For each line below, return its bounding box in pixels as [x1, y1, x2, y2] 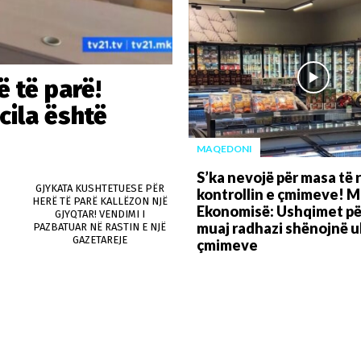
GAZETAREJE [72, 233, 127, 246]
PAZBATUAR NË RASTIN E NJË [33, 220, 167, 233]
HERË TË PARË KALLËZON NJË [31, 194, 168, 207]
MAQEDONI [197, 142, 252, 155]
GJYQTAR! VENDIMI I [54, 207, 145, 220]
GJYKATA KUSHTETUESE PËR [35, 181, 164, 194]
